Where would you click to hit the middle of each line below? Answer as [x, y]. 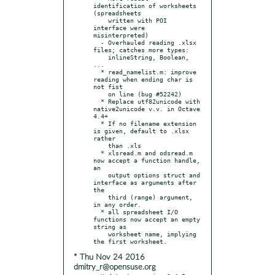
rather [104, 138]
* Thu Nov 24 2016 [109, 257]
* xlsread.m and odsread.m [97, 153]
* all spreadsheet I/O [97, 211]
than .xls [101, 145]
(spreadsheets [117, 13]
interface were [119, 27]
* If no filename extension [97, 123]
